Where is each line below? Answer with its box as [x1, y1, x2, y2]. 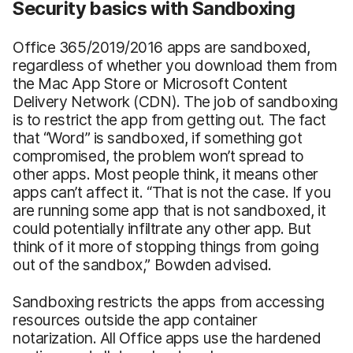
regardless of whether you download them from [13, 55, 337, 75]
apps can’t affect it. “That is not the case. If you [13, 182, 332, 202]
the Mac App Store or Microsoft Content [13, 73, 288, 93]
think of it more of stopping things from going [13, 236, 319, 256]
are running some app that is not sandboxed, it [13, 200, 326, 220]
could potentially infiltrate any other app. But [13, 218, 311, 238]
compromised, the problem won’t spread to [13, 146, 305, 165]
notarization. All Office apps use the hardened [13, 328, 321, 347]
